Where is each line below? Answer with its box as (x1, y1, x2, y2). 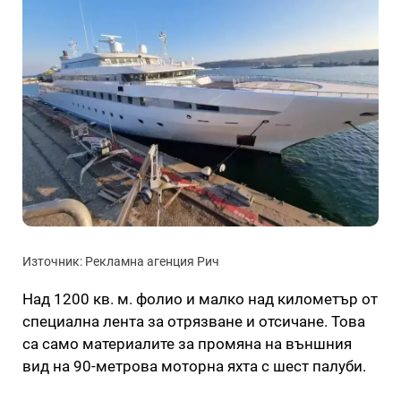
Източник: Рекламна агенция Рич (22, 253, 219, 269)
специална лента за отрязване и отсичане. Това (22, 311, 365, 330)
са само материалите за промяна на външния (22, 334, 352, 353)
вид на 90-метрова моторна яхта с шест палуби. (22, 356, 366, 375)
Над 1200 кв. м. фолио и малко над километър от (22, 289, 378, 308)
